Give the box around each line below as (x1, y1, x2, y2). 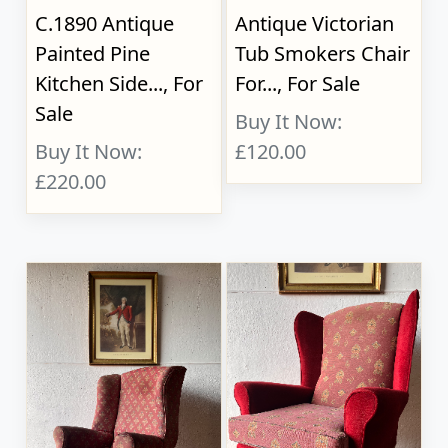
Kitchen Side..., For (35, 70, 204, 98)
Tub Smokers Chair (235, 40, 411, 68)
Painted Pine (35, 40, 151, 68)
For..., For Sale (235, 70, 361, 98)
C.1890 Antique (35, 10, 175, 38)
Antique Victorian (235, 10, 395, 38)
